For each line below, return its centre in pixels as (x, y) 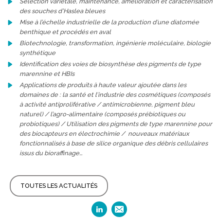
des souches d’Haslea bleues (62, 11)
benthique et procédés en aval (65, 32)
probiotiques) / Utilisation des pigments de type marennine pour (116, 124)
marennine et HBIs (47, 74)
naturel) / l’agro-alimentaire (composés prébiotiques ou (102, 114)
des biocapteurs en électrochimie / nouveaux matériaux (104, 134)
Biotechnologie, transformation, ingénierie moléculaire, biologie (115, 43)
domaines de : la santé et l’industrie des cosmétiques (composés (115, 95)
